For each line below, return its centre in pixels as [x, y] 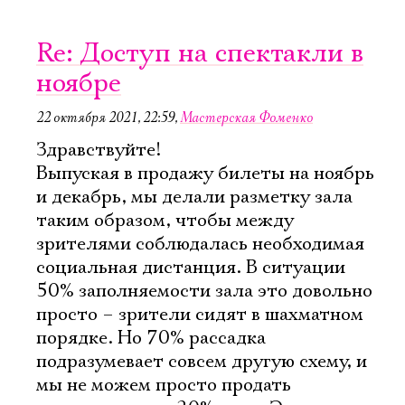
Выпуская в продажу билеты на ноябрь [205, 174]
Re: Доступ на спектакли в [200, 54]
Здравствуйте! [99, 150]
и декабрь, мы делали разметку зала [194, 197]
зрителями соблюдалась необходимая [200, 244]
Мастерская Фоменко [246, 118]
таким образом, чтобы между [165, 221]
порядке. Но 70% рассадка [151, 338]
